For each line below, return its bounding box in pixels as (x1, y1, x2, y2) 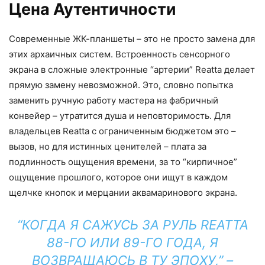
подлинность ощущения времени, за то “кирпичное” (9, 156, 237, 168)
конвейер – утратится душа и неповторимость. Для (9, 110, 231, 122)
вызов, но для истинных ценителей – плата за (9, 141, 206, 153)
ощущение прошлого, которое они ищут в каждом (9, 172, 228, 183)
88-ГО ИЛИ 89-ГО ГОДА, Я (47, 235, 218, 251)
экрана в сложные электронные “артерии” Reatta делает (9, 64, 255, 76)
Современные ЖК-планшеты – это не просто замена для (9, 33, 255, 45)
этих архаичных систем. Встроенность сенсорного (9, 49, 230, 60)
